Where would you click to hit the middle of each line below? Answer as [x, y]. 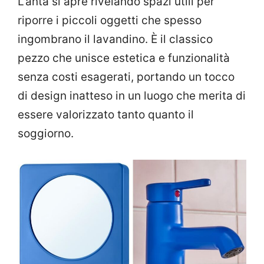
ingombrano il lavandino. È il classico [115, 39]
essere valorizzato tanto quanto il [106, 114]
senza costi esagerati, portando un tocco [126, 77]
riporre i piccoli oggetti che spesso [110, 20]
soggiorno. [46, 133]
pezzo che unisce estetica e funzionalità [124, 58]
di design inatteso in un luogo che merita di [132, 95]
